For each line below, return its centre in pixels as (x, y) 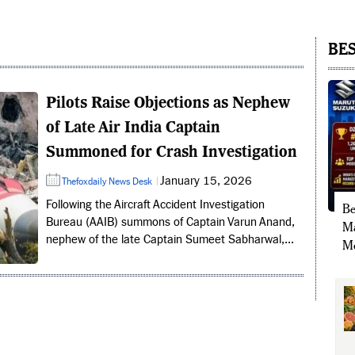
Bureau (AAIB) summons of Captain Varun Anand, (170, 222)
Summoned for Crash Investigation (171, 153)
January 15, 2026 (206, 181)
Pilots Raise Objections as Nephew (168, 104)
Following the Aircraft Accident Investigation (155, 205)
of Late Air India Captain (133, 128)
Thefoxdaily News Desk (107, 181)
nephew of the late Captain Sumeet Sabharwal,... (170, 240)
